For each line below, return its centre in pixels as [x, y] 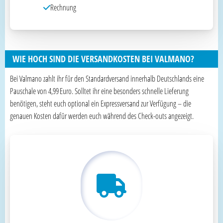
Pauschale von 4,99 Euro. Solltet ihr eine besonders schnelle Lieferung [99, 91]
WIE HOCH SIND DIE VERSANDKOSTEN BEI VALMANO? [103, 58]
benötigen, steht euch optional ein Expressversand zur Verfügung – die [101, 103]
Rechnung [63, 7]
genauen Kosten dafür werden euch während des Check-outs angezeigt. [102, 116]
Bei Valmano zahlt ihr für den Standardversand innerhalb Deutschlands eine [107, 78]
